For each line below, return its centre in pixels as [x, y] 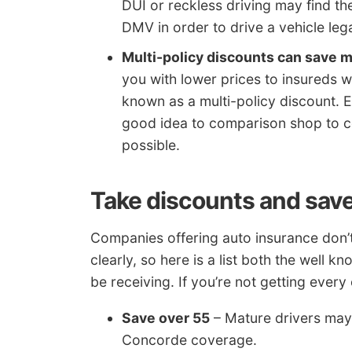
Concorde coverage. [189, 339]
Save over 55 [166, 317]
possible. [151, 145]
